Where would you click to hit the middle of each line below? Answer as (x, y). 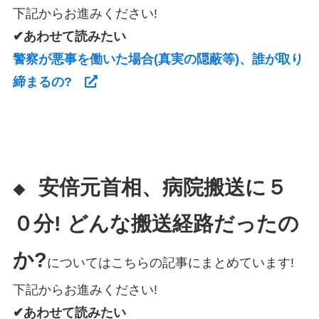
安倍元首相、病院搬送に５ (162, 188)
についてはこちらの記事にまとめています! (170, 263)
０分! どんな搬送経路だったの (156, 224)
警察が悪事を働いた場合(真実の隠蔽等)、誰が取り (158, 59)
